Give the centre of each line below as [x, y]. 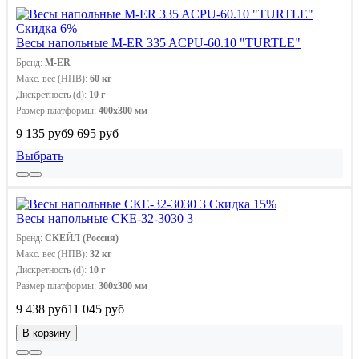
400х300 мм [123, 110]
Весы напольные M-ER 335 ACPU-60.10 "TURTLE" [158, 42]
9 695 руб [93, 133]
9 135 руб [42, 133]
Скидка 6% [46, 28]
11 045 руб [96, 309]
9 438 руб [42, 309]
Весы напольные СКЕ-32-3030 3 [105, 218]
